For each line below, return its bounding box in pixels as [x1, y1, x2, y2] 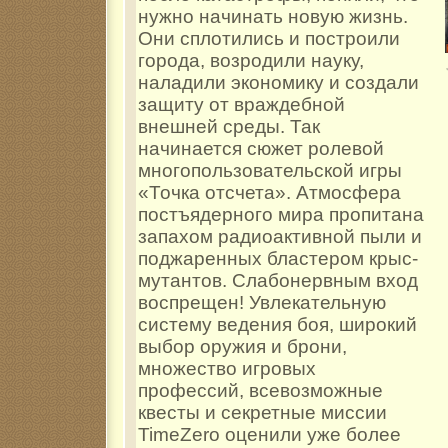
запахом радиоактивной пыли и [138, 226, 422, 248]
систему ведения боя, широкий [138, 314, 417, 336]
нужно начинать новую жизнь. [138, 6, 408, 28]
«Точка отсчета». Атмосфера [138, 182, 401, 204]
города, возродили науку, [138, 50, 364, 72]
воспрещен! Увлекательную [138, 292, 386, 314]
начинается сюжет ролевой [138, 138, 384, 160]
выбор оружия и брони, [138, 336, 347, 358]
